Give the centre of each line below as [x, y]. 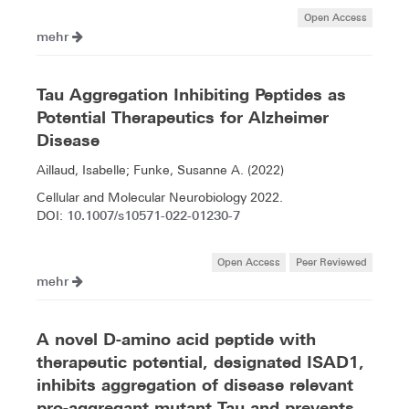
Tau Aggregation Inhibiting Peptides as [191, 95]
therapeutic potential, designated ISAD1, [200, 362]
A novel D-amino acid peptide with [176, 340]
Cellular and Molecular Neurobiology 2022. [160, 198]
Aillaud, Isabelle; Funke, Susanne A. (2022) [160, 170]
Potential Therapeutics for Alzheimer [183, 118]
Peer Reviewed [331, 262]
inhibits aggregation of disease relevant [195, 385]
